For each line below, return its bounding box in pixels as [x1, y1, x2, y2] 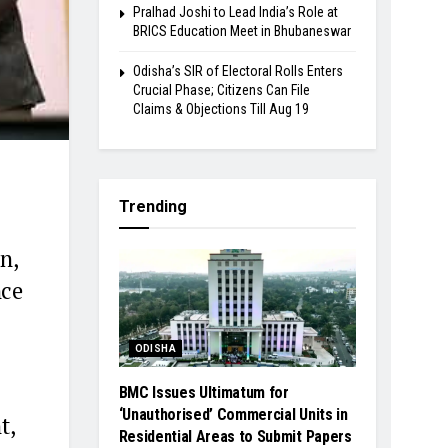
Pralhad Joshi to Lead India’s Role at [132, 3, 338, 20]
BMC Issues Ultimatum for [118, 383, 289, 403]
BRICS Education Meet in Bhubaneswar [132, 22, 351, 39]
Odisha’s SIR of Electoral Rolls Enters [132, 62, 343, 79]
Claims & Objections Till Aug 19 [132, 100, 309, 117]
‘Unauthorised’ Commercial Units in [118, 405, 348, 425]
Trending [118, 196, 187, 216]
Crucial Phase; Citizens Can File [132, 81, 310, 98]
